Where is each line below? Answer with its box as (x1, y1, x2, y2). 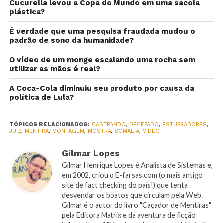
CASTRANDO (91, 121, 126, 128)
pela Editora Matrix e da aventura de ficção (61, 210, 196, 219)
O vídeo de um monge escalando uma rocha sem (9, 55, 195, 64)
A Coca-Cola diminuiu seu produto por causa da (9, 83, 194, 93)
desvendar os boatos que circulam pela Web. (61, 190, 203, 199)
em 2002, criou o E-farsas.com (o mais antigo (61, 170, 203, 179)
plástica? (9, 7, 45, 16)
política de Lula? (9, 92, 74, 102)
